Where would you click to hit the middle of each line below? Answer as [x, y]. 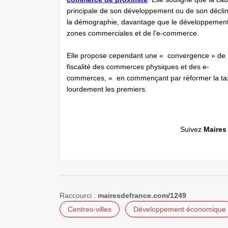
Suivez [192, 129]
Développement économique [180, 209]
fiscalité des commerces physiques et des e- [138, 67]
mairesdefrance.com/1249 [142, 195]
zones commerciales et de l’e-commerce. [133, 33]
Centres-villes [90, 209]
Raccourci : [79, 195]
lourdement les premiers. [109, 89]
